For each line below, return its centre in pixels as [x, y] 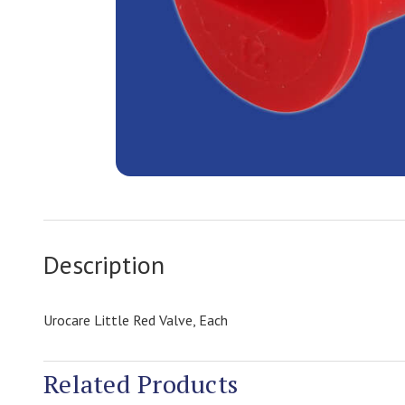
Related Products [141, 384]
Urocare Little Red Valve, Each [136, 320]
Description [104, 264]
